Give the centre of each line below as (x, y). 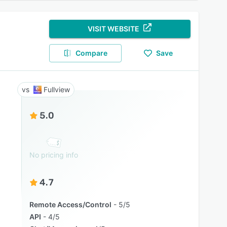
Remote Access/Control (70, 204)
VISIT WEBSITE (114, 29)
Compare (92, 53)
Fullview (56, 89)
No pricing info (53, 155)
